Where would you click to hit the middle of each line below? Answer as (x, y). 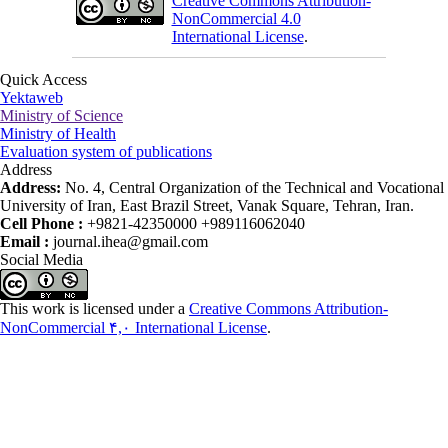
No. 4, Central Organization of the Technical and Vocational (254, 187)
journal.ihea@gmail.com (130, 241)
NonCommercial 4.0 (236, 18)
